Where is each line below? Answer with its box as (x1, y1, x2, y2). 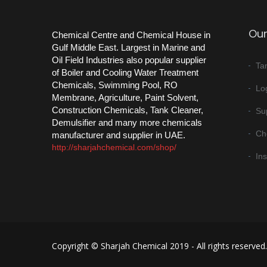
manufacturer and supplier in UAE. (52, 129, 185, 140)
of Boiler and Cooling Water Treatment (52, 67, 198, 77)
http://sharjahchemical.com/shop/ (52, 142, 176, 152)
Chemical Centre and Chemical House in (52, 29, 210, 40)
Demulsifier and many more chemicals (52, 117, 202, 128)
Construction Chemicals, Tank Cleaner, (52, 104, 203, 115)
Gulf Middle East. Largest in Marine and (52, 42, 205, 52)
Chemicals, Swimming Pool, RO (52, 79, 178, 90)
